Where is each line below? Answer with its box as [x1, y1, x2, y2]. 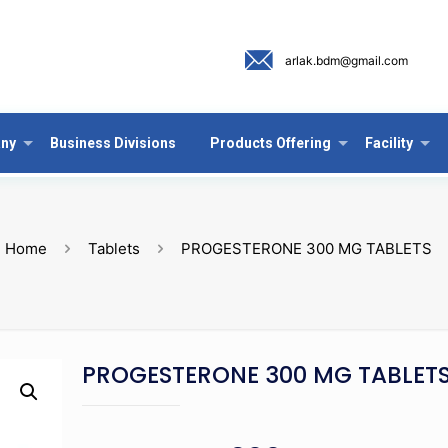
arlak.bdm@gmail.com [285, 52, 409, 68]
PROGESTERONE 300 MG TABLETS [181, 239, 433, 258]
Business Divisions [50, 135, 176, 151]
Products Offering [210, 135, 331, 151]
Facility [365, 135, 413, 151]
